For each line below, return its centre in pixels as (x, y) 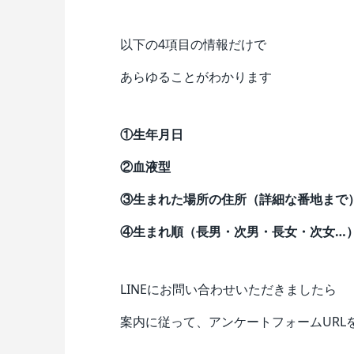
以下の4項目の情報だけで (193, 44)
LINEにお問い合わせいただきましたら (228, 289)
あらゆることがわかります (196, 77)
